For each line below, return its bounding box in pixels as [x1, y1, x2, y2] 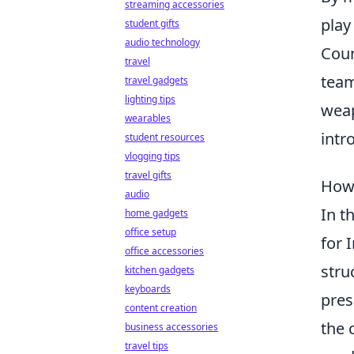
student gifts [125, 17, 179, 30]
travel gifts [125, 168, 171, 182]
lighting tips [125, 92, 175, 106]
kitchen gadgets [125, 263, 194, 277]
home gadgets [125, 206, 188, 220]
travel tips [125, 339, 168, 352]
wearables [125, 111, 171, 125]
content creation [125, 301, 197, 314]
